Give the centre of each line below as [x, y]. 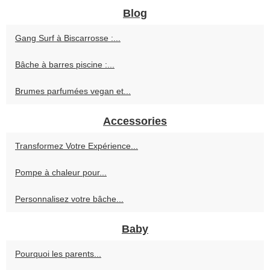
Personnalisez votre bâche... [69, 199]
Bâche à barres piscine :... [65, 65]
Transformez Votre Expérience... [77, 146]
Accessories [135, 121]
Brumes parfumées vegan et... [73, 91]
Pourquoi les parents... [58, 254]
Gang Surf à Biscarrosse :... [68, 38]
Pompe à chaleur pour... [61, 173]
